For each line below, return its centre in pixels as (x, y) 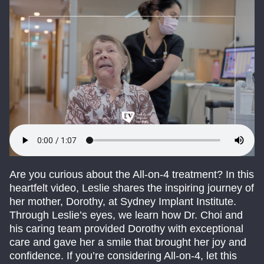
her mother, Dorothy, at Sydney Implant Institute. (123, 202)
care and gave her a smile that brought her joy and (128, 242)
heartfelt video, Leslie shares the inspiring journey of (132, 188)
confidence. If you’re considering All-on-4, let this (123, 256)
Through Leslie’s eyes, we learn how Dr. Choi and (126, 215)
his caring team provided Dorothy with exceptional (126, 229)
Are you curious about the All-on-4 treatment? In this (132, 175)
